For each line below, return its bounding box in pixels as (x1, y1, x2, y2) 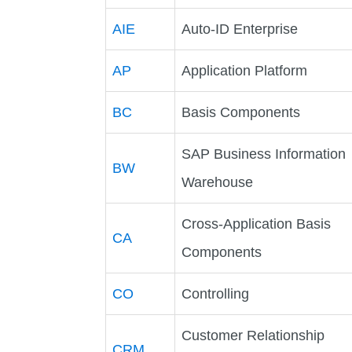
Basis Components (181, 104, 301, 120)
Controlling (181, 285, 250, 302)
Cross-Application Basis (181, 215, 332, 232)
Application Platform (181, 62, 308, 79)
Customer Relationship (181, 327, 325, 343)
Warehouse (181, 174, 254, 190)
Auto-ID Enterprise (181, 20, 299, 37)
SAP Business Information (181, 145, 346, 162)
